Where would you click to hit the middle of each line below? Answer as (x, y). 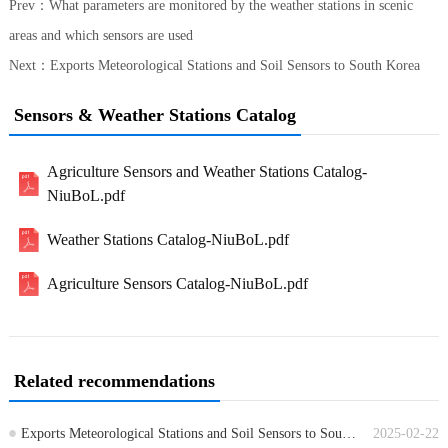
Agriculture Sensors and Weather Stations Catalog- (207, 172)
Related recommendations (114, 381)
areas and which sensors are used (100, 36)
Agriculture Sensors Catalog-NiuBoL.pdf (178, 284)
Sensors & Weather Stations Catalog (154, 115)
